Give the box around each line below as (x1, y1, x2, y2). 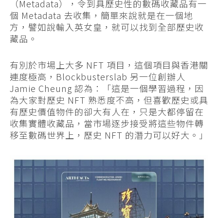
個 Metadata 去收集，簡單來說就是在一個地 (10, 9, 193, 22)
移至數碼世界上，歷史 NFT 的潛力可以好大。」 (10, 128, 208, 142)
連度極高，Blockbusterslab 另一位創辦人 (10, 70, 185, 83)
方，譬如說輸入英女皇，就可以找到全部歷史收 (10, 20, 204, 34)
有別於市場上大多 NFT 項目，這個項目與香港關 (10, 58, 208, 72)
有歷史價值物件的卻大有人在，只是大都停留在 (10, 105, 204, 118)
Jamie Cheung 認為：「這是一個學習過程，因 (10, 82, 204, 95)
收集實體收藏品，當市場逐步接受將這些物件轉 (10, 117, 204, 130)
